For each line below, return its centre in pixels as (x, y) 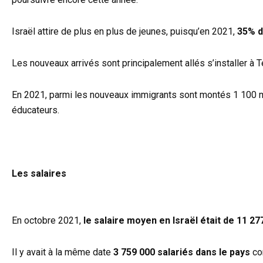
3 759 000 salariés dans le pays (182, 252)
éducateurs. (36, 110)
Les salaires (39, 174)
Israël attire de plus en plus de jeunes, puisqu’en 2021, (124, 32)
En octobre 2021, (48, 221)
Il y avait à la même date (63, 252)
